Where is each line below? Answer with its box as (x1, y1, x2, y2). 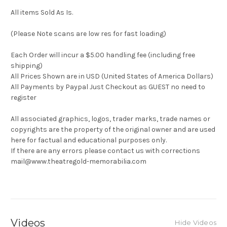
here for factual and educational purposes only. (11, 136, 167, 145)
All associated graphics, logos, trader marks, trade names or (11, 115, 210, 124)
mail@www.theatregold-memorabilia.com (11, 157, 146, 166)
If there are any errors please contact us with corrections (11, 146, 200, 156)
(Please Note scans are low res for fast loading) (11, 29, 166, 39)
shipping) (11, 61, 43, 70)
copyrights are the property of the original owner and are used (11, 125, 215, 134)
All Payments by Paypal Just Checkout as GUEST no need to (11, 83, 205, 92)
